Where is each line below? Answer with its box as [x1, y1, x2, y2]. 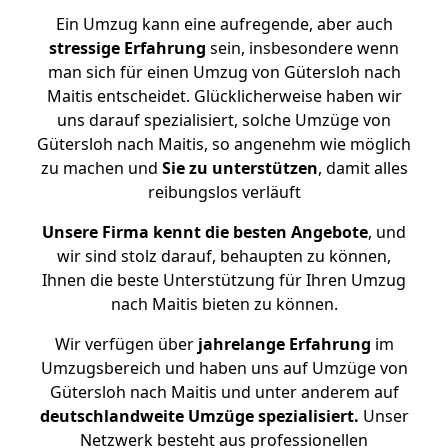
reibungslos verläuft [147, 181, 301, 203]
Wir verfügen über [54, 333, 194, 355]
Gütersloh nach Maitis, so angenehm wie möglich [37, 133, 411, 155]
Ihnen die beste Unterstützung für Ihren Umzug [42, 269, 406, 291]
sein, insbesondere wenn [206, 37, 399, 59]
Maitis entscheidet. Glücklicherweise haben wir [46, 85, 402, 107]
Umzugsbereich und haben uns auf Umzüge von [40, 357, 408, 379]
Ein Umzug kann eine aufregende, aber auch [55, 13, 393, 35]
